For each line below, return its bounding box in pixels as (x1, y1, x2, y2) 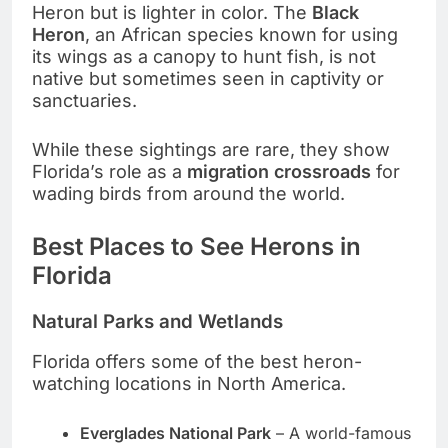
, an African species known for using (85, 23, 398, 45)
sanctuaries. (32, 89, 137, 111)
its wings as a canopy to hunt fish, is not (32, 45, 376, 67)
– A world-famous (271, 423, 411, 444)
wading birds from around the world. (32, 182, 345, 204)
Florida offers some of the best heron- (32, 351, 362, 373)
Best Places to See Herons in (32, 231, 361, 261)
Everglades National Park (80, 423, 271, 444)
